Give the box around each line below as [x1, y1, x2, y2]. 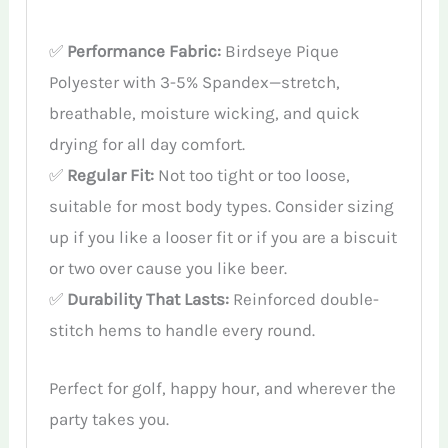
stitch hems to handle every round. [49, 319, 316, 340]
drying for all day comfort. [49, 133, 246, 154]
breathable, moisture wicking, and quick [49, 102, 361, 123]
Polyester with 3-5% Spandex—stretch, [49, 71, 341, 92]
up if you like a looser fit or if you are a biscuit [49, 226, 398, 247]
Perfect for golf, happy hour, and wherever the [49, 378, 397, 399]
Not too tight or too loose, [154, 164, 351, 185]
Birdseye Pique [221, 40, 340, 61]
